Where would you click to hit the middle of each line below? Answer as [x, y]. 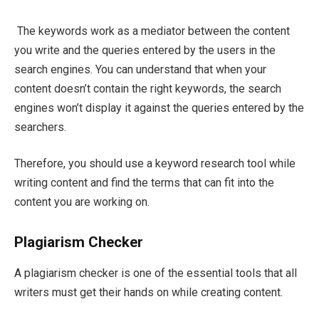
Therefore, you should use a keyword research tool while [155, 164]
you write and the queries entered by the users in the [145, 50]
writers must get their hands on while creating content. [150, 293]
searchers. [42, 127]
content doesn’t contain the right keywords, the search [148, 88]
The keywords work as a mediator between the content [152, 31]
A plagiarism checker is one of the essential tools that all [156, 273]
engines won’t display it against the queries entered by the [159, 108]
